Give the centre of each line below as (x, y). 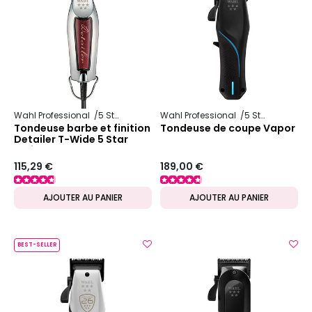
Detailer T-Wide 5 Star (71, 140)
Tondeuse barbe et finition (82, 128)
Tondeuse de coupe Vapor (228, 128)
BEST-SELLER (37, 244)
